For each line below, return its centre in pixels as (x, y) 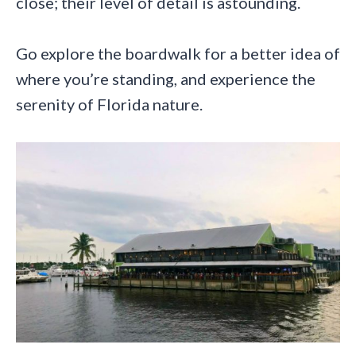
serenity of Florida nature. (109, 104)
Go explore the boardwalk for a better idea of (178, 54)
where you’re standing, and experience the (166, 79)
